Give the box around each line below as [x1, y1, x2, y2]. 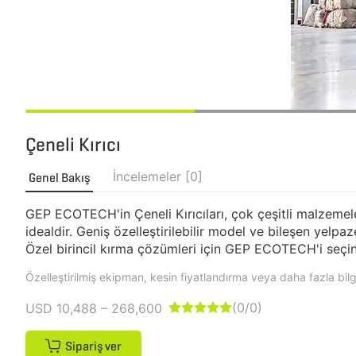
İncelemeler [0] [113, 168, 203, 184]
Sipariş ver [65, 339, 122, 354]
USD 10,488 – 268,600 [25, 300, 162, 316]
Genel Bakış [29, 170, 90, 185]
